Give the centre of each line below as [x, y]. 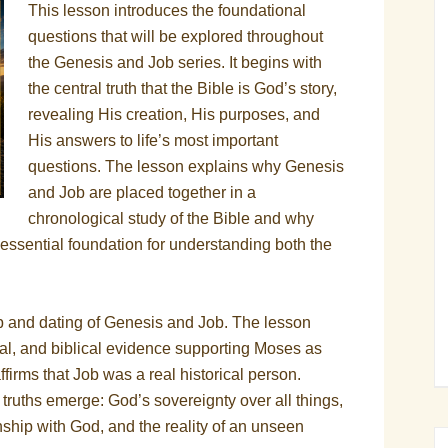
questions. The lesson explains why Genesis [186, 166]
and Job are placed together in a [142, 192]
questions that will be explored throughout [175, 36]
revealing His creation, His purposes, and [174, 114]
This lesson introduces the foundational [167, 10]
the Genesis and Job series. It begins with [175, 62]
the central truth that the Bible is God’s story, [182, 88]
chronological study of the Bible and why [171, 218]
